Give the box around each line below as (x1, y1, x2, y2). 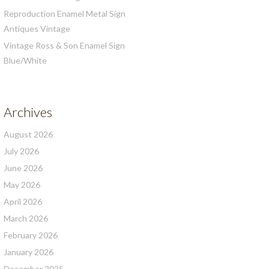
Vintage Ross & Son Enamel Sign (4, 40, 125, 50)
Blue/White (4, 55, 47, 65)
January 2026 (4, 247, 53, 257)
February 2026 (4, 230, 58, 240)
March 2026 (4, 213, 48, 223)
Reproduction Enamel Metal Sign (4, 8, 125, 19)
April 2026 (4, 196, 42, 207)
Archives (4, 104, 52, 120)
